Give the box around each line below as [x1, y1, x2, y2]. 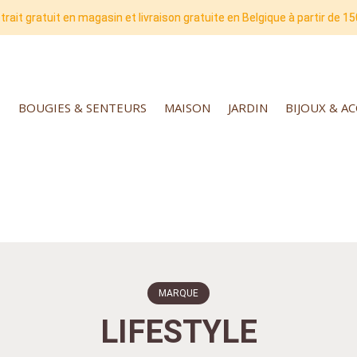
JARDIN [228, 100, 268, 116]
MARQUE [159, 287, 198, 299]
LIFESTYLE [100, 312, 257, 351]
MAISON [164, 100, 210, 116]
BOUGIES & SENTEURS [18, 100, 147, 116]
